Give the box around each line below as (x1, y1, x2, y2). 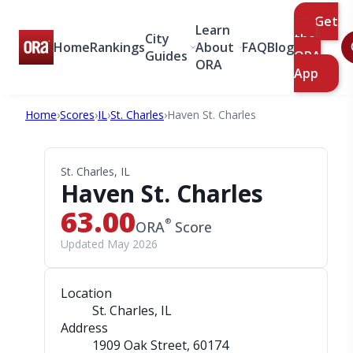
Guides (145, 47, 188, 65)
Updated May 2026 (61, 236, 158, 251)
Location (61, 284, 112, 302)
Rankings (90, 39, 145, 56)
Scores (60, 107, 95, 122)
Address (61, 319, 108, 336)
